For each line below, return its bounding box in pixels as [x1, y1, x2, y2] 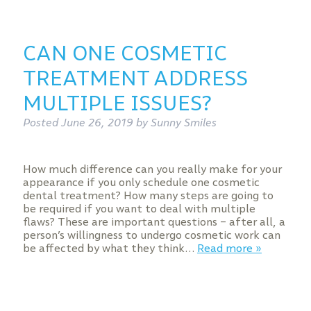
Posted [22, 116, 61, 129]
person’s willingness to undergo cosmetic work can [22, 228, 280, 242]
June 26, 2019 [60, 116, 133, 129]
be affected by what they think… [22, 242, 197, 255]
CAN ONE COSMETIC [22, 40, 227, 66]
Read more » [196, 242, 262, 255]
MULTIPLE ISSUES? [22, 90, 211, 116]
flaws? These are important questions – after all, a [22, 215, 285, 228]
